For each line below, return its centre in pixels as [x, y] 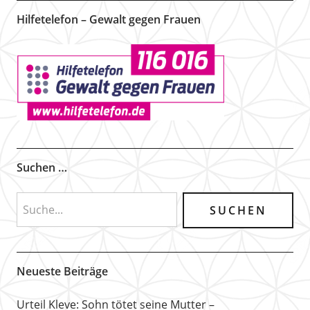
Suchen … [42, 167]
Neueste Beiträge [62, 271]
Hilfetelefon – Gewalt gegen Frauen [108, 19]
